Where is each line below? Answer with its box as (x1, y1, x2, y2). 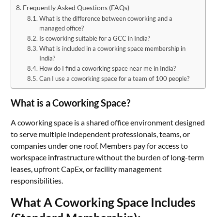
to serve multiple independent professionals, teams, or (11, 129, 190, 139)
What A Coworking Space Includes (11, 195, 196, 209)
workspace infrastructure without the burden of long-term (11, 153, 204, 162)
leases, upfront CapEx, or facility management (11, 164, 162, 173)
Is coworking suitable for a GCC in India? (39, 34, 150, 42)
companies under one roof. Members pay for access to (11, 141, 188, 150)
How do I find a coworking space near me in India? (39, 64, 176, 72)
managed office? (39, 24, 84, 32)
